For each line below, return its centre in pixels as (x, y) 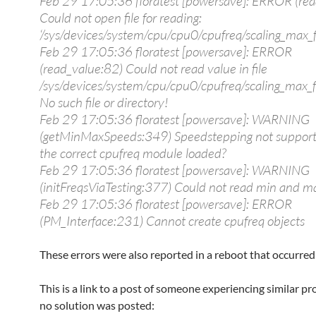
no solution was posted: (97, 305)
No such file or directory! (104, 102)
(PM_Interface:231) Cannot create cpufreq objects (172, 221)
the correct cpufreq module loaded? (133, 153)
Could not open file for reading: (121, 18)
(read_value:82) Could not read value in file (153, 68)
